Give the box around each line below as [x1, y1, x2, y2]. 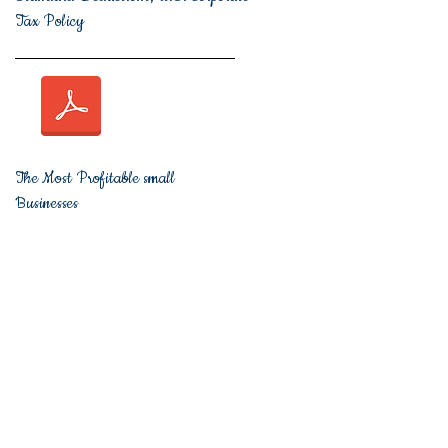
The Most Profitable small [15, 167, 175, 189]
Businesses [15, 192, 78, 214]
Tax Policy [15, 10, 84, 32]
